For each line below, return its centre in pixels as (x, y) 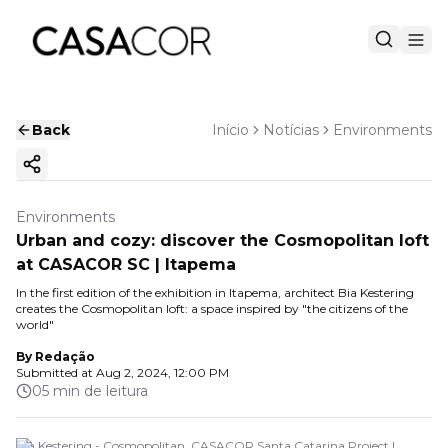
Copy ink (63, 172)
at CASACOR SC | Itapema (126, 264)
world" (35, 324)
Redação (65, 356)
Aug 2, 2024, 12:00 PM (162, 372)
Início (230, 130)
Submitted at (54, 372)
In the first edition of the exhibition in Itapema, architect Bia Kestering (215, 292)
